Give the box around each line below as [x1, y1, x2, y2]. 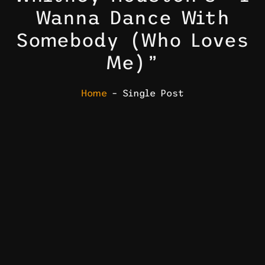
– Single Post [107, 88, 184, 99]
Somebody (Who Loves [16, 30, 249, 51]
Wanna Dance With [35, 7, 230, 29]
